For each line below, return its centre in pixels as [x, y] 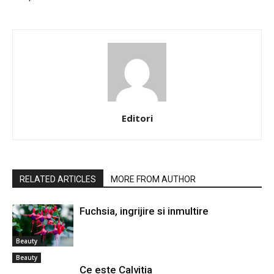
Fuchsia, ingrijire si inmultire [144, 211]
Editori [137, 118]
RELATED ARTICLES [58, 179]
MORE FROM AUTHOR [153, 179]
